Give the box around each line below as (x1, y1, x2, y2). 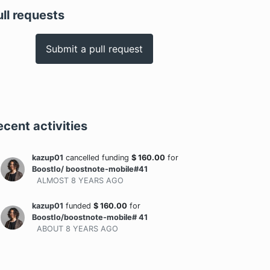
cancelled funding (63, 153, 131, 162)
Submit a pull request (45, 43, 143, 55)
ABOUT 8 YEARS (37, 224, 98, 233)
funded (63, 201, 93, 210)
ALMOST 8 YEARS (37, 176, 104, 185)
